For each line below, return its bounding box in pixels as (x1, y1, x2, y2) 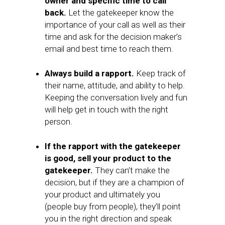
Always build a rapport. (45, 68, 134, 78)
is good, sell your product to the (45, 153, 171, 163)
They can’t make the (93, 165, 170, 175)
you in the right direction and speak (45, 213, 172, 223)
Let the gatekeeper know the (68, 8, 174, 18)
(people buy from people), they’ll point (45, 201, 181, 211)
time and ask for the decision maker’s (45, 32, 182, 42)
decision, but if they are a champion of (45, 177, 184, 187)
